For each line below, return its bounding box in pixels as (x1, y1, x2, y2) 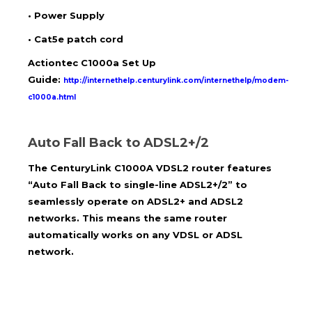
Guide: (28, 74, 63, 86)
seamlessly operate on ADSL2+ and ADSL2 (28, 195, 243, 207)
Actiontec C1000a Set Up (28, 57, 156, 69)
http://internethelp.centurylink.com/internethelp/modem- (63, 76, 288, 86)
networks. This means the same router (28, 212, 227, 224)
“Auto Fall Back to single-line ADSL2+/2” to (28, 178, 247, 190)
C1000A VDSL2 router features (114, 162, 272, 173)
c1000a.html (28, 93, 76, 102)
